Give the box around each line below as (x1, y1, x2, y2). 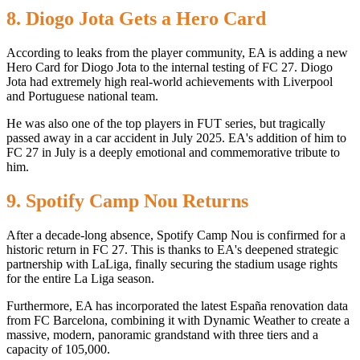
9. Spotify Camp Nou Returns (6, 190, 248, 212)
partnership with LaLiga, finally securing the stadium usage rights (6, 257, 337, 272)
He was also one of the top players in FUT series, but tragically (6, 117, 325, 131)
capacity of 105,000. (6, 342, 110, 357)
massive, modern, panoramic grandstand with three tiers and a (6, 328, 318, 342)
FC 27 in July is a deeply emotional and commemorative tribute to (6, 145, 340, 160)
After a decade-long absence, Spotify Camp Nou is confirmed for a (6, 228, 346, 243)
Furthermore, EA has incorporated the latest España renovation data (6, 299, 348, 313)
